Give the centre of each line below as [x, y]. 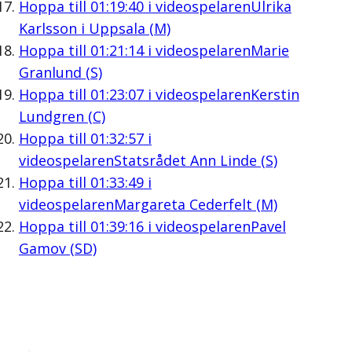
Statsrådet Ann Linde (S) [195, 160]
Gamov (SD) [57, 248]
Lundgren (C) [62, 116]
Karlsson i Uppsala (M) [94, 28]
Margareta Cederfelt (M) [195, 204]
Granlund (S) [60, 72]
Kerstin [275, 94]
